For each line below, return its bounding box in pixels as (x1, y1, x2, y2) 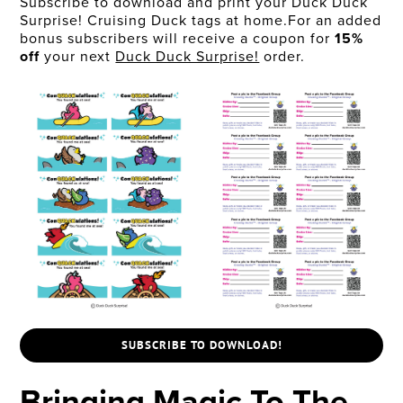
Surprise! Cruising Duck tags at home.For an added (20, 10, 382, 31)
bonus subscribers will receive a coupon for (20, 28, 336, 49)
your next (40, 46, 116, 67)
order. (259, 46, 306, 67)
